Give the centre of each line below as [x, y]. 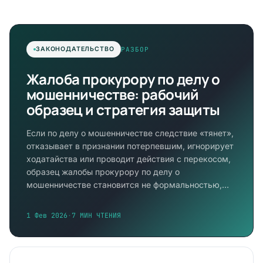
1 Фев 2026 [47, 215]
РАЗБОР [135, 49]
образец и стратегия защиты [123, 109]
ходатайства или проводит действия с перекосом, [129, 159]
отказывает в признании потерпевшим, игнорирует [130, 146]
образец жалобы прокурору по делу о [103, 172]
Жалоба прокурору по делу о [123, 79]
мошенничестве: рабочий [113, 94]
